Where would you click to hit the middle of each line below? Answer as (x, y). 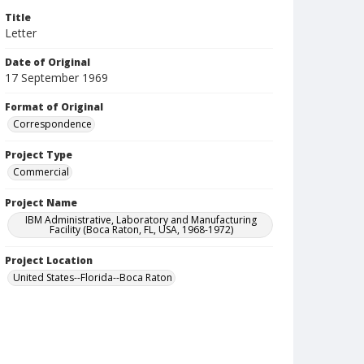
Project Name (41, 203)
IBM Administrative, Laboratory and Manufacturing (141, 220)
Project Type (39, 155)
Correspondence (52, 124)
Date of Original (48, 62)
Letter (21, 33)
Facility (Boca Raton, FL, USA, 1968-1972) (141, 230)
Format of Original (54, 107)
